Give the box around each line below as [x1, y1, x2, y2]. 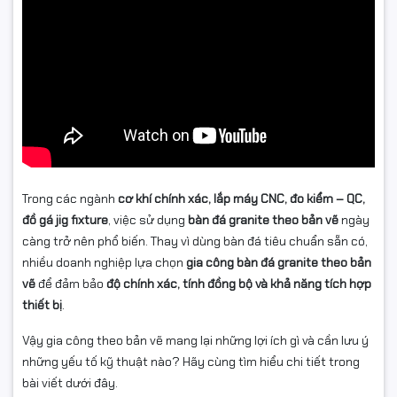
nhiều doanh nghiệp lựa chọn [22, 254, 186, 271]
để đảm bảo [35, 276, 106, 292]
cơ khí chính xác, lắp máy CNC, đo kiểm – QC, [118, 191, 365, 207]
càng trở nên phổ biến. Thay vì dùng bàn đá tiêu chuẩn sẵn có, [22, 233, 368, 250]
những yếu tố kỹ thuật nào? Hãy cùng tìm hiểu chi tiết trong [22, 354, 360, 370]
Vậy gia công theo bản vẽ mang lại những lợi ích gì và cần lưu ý [22, 332, 369, 349]
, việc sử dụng [108, 212, 188, 229]
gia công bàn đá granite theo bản [186, 254, 371, 271]
